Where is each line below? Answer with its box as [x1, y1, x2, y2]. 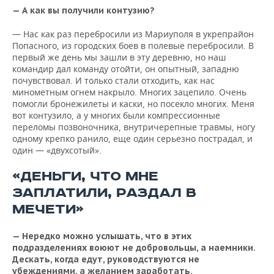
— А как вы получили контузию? [12, 5, 155, 16]
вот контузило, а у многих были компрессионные [12, 109, 220, 121]
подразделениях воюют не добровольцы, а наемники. [12, 242, 255, 253]
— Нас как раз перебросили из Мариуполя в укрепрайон [12, 28, 254, 40]
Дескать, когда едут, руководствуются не [12, 254, 199, 265]
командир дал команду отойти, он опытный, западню [12, 63, 239, 75]
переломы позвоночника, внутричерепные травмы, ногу [12, 121, 255, 133]
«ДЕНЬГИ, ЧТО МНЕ [12, 168, 158, 185]
